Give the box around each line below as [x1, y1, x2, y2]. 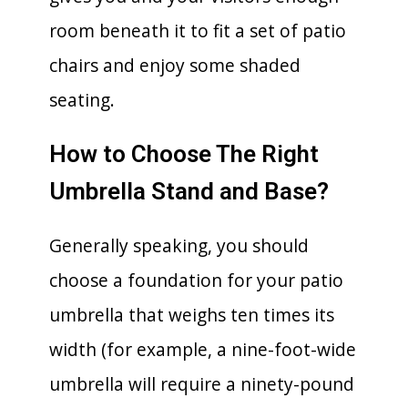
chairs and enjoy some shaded [49, 52, 301, 77]
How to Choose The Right [49, 139, 319, 168]
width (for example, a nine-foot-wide [49, 336, 356, 362]
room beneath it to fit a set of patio [49, 17, 346, 43]
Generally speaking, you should [49, 232, 309, 258]
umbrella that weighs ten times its [49, 301, 334, 327]
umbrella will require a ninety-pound [49, 371, 354, 396]
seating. [49, 87, 115, 112]
